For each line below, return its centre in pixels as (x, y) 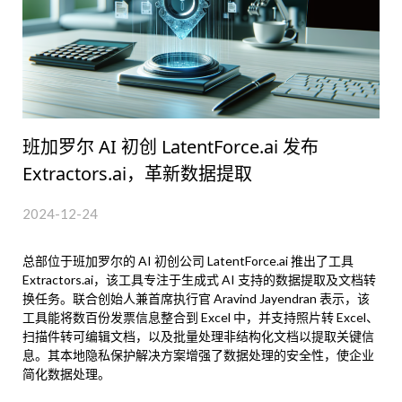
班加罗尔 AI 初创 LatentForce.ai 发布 (170, 147)
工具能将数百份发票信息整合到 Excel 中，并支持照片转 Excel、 (201, 318)
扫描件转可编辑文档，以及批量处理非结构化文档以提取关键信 (198, 336)
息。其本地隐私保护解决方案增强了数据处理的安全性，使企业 (198, 355)
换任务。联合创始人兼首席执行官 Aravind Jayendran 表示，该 (196, 299)
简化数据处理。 (66, 374)
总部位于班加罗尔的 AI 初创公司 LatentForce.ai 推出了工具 (188, 261)
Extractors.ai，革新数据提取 (137, 174)
